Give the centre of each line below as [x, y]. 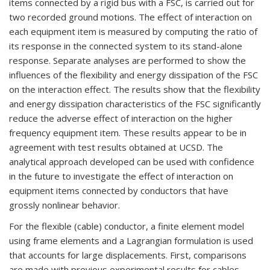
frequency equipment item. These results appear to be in [128, 133]
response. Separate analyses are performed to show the [127, 60]
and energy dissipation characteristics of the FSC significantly [135, 104]
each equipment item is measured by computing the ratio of [133, 31]
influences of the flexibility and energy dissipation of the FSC [133, 75]
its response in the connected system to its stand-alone [126, 46]
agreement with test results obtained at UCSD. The [116, 147]
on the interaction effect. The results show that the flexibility [135, 89]
